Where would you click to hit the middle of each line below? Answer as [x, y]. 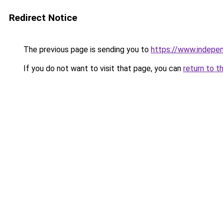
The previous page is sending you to [86, 50]
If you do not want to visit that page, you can [102, 68]
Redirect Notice [43, 18]
